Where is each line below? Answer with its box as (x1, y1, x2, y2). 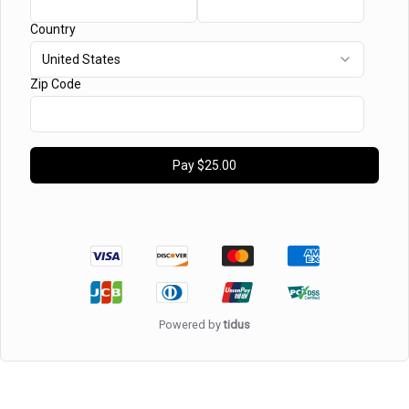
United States (42, 52, 121, 68)
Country (30, 22, 76, 37)
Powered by (159, 317, 224, 331)
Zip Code (30, 77, 81, 92)
